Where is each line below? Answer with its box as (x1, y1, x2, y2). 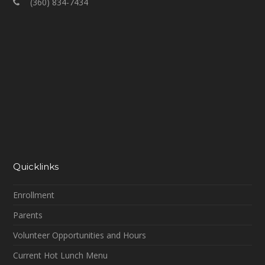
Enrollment (13, 189, 55, 201)
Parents (13, 209, 43, 221)
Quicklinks (13, 161, 59, 173)
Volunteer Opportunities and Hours (13, 230, 147, 241)
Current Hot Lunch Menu (13, 250, 108, 261)
